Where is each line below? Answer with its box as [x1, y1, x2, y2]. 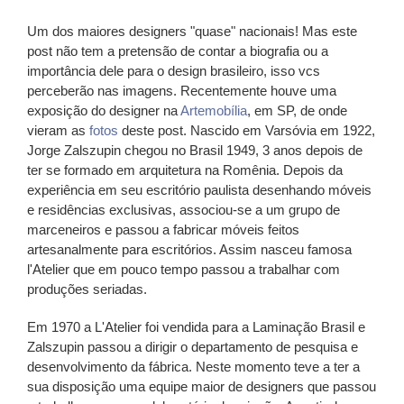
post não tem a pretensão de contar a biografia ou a [27, 43, 328, 60]
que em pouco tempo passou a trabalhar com [69, 262, 340, 278]
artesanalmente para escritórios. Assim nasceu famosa [27, 242, 352, 258]
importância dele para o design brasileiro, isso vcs [27, 63, 320, 79]
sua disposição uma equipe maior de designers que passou [27, 379, 376, 395]
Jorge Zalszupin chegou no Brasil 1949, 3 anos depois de [27, 142, 363, 159]
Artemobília [180, 103, 247, 119]
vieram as [27, 123, 89, 139]
